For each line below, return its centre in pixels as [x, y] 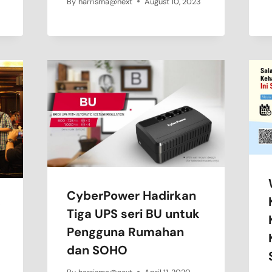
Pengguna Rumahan [126, 232]
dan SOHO [97, 250]
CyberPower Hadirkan [132, 196]
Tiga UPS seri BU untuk [134, 214]
